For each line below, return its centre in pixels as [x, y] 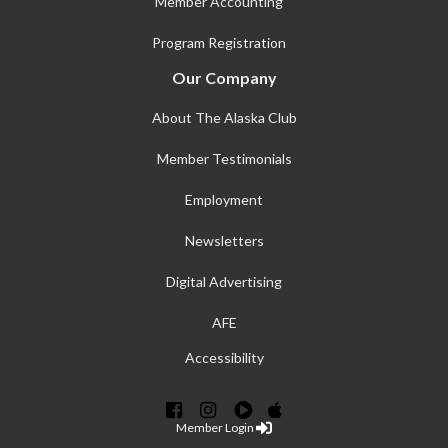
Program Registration [219, 42]
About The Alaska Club [224, 117]
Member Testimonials [224, 158]
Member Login [216, 427]
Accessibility [224, 357]
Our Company [224, 77]
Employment [224, 199]
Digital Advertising [224, 281]
